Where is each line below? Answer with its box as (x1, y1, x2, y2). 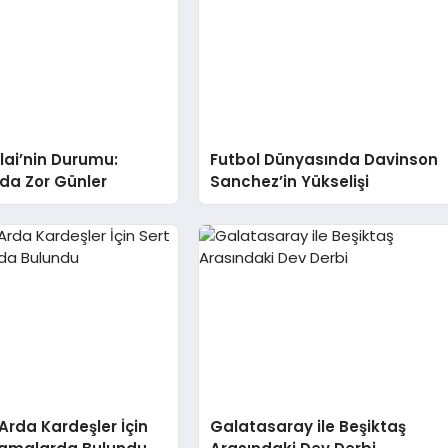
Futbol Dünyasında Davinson (210, 148, 439, 170)
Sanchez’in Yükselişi (210, 170, 370, 192)
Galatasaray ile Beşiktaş (210, 415, 407, 437)
